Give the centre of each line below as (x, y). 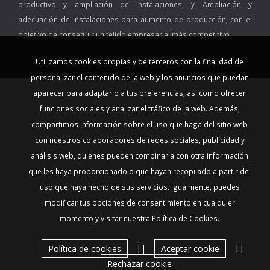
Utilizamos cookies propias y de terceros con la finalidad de (140, 61)
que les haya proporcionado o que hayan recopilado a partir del (140, 171)
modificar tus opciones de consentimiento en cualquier (140, 202)
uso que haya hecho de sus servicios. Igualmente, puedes (140, 187)
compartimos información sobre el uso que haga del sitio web (140, 124)
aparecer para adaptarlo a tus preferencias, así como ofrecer (140, 93)
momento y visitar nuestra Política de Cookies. (140, 218)
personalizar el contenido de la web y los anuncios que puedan (140, 77)
